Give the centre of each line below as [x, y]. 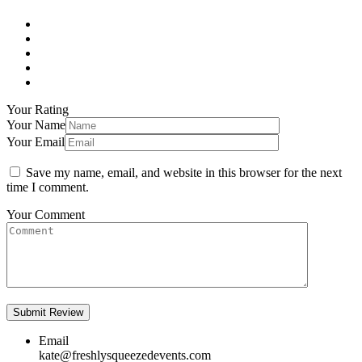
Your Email [36, 141]
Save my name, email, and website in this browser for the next [184, 172]
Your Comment [46, 214]
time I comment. [48, 187]
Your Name [36, 124]
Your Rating [38, 109]
